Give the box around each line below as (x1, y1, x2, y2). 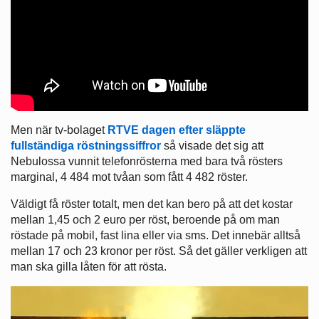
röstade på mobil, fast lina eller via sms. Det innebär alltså (11, 229, 300, 241)
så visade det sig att (161, 139, 263, 152)
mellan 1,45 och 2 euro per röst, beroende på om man (11, 213, 280, 226)
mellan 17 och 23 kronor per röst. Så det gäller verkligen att (11, 244, 307, 257)
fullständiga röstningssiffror (11, 139, 161, 152)
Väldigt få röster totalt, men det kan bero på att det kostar (11, 197, 293, 210)
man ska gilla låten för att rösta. (11, 260, 167, 273)
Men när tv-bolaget (11, 123, 108, 136)
